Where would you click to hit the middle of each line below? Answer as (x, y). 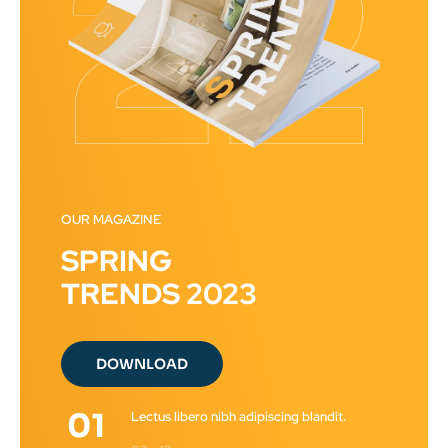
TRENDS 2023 (158, 293)
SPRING (116, 260)
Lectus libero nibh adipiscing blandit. (238, 416)
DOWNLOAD (141, 363)
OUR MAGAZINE (110, 219)
